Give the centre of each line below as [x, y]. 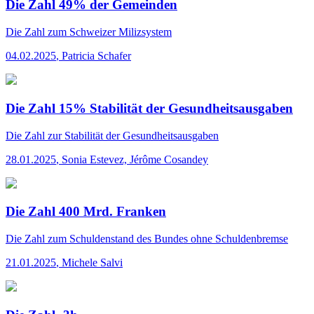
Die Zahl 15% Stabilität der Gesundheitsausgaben [149, 108]
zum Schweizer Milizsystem [108, 32]
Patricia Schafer [96, 56]
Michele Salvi [92, 262]
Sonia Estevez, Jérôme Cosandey [135, 159]
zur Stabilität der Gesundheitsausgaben [132, 135]
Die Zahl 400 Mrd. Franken [86, 212]
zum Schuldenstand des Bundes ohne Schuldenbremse [166, 238]
